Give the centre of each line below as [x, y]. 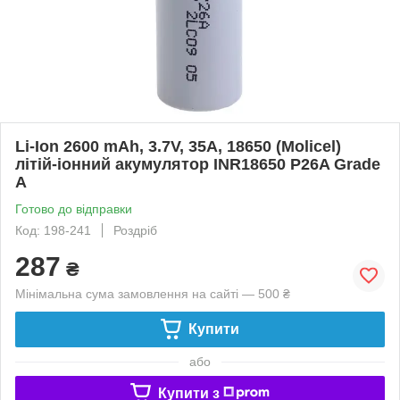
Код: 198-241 [53, 230]
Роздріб [135, 230]
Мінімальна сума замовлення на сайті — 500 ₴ [153, 293]
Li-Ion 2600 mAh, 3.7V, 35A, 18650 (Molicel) [178, 146]
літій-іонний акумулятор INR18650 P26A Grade [198, 164]
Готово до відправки [74, 208]
